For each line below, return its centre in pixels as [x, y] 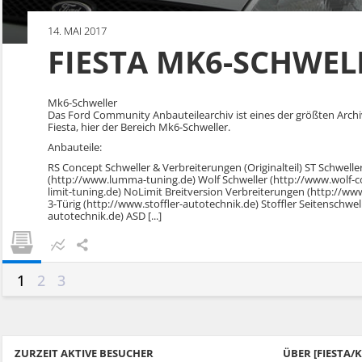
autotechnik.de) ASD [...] [104, 216]
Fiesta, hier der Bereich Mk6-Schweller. [139, 127]
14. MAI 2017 [77, 31]
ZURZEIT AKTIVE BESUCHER [84, 353]
